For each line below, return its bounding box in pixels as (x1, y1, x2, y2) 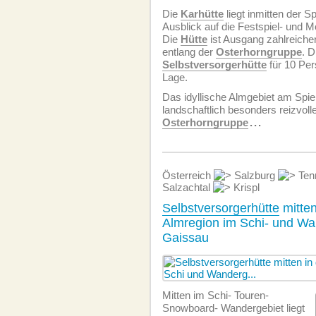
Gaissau (162, 231, 209, 245)
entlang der (162, 46, 216, 58)
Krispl (231, 181, 260, 193)
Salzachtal (162, 181, 213, 193)
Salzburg (231, 169, 278, 181)
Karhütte (181, 8, 224, 20)
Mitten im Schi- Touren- (162, 289, 269, 301)
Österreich (162, 169, 214, 181)
